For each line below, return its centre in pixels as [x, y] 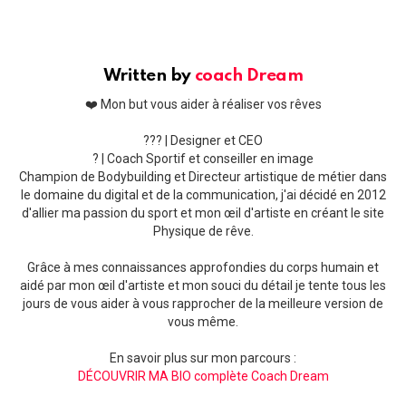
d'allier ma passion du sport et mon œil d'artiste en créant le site [203, 213]
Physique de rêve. [203, 231]
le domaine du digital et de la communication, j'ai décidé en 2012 [203, 194]
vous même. [203, 321]
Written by [149, 76]
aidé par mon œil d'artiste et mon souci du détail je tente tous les [203, 285]
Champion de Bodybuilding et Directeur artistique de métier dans [203, 176]
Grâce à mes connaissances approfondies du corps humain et [203, 267]
